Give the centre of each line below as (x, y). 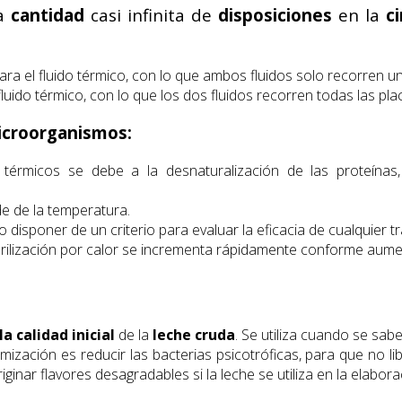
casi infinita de (151, 14)
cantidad (48, 14)
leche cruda (194, 334)
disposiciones (275, 14)
